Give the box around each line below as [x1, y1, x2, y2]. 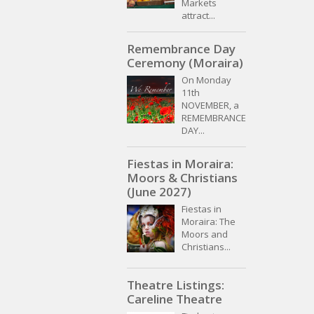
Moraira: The [182, 215, 235, 228]
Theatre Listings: [127, 277, 224, 294]
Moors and [182, 228, 228, 241]
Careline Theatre [127, 291, 222, 308]
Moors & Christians [127, 170, 238, 186]
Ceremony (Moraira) [127, 55, 243, 71]
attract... [182, 9, 215, 22]
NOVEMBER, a [182, 99, 239, 112]
